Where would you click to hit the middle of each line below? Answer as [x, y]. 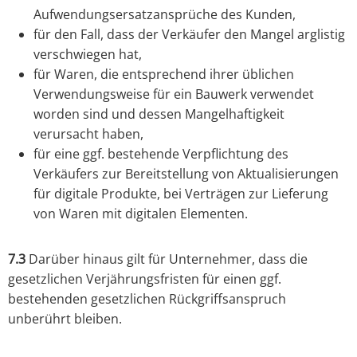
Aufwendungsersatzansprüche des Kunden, [165, 15]
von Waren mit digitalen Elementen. [141, 214]
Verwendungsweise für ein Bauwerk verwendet [174, 94]
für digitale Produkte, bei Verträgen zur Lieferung [181, 194]
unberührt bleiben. [65, 319]
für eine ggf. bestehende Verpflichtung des [161, 154]
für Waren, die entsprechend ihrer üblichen [164, 75]
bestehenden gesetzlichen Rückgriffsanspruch [147, 299]
